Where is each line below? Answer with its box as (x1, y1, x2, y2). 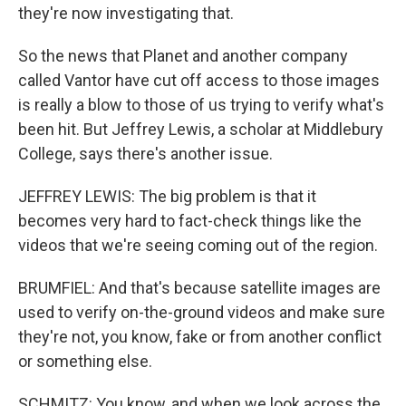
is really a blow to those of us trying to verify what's (18, 95, 384, 114)
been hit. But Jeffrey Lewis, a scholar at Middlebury (18, 120, 383, 139)
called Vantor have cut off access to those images (18, 71, 380, 90)
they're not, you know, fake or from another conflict (18, 327, 382, 346)
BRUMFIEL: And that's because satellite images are (18, 278, 381, 297)
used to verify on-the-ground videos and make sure (18, 303, 385, 322)
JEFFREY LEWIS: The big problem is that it (18, 187, 316, 206)
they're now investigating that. (18, 4, 234, 23)
